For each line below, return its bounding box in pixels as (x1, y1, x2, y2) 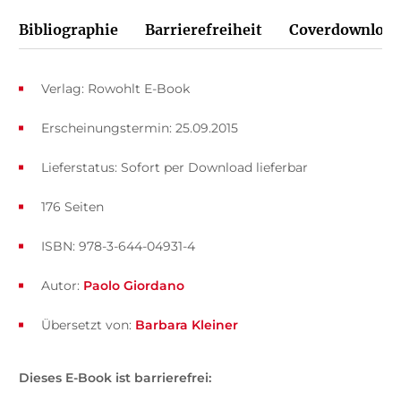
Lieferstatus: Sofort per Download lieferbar (40, 159, 308, 176)
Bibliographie (18, 21, 118, 39)
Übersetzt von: (40, 317, 135, 334)
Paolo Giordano (82, 277, 184, 294)
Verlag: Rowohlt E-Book (40, 81, 190, 98)
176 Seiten (40, 199, 104, 216)
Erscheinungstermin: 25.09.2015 (40, 120, 238, 137)
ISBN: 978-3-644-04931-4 (40, 238, 195, 255)
